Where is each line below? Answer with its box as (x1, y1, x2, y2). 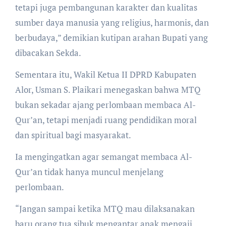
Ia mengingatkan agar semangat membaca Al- (15, 150, 192, 162)
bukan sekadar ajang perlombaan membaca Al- (15, 98, 196, 110)
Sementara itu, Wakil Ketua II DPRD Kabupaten (15, 68, 196, 80)
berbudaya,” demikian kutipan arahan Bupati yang (15, 31, 208, 43)
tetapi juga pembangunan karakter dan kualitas (15, 1, 197, 13)
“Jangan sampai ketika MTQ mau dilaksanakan (15, 202, 195, 214)
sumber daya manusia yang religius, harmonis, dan (15, 16, 209, 28)
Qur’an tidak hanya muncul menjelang (15, 165, 163, 178)
